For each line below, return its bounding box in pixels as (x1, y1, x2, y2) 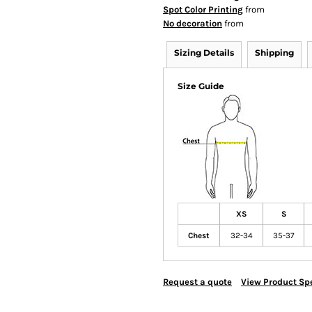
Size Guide (178, 81, 224, 91)
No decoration (163, 18, 222, 29)
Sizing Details (174, 47, 234, 58)
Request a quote (163, 276, 232, 287)
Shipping (255, 47, 294, 58)
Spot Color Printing (163, 4, 243, 15)
